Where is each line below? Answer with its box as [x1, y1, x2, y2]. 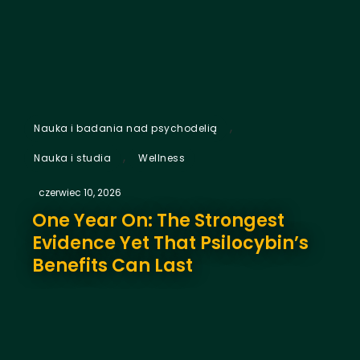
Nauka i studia [34, 150, 111, 165]
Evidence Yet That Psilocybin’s [32, 230, 309, 256]
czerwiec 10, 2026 [39, 185, 121, 199]
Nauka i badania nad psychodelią [34, 121, 218, 135]
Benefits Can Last [32, 252, 193, 278]
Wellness [138, 150, 185, 165]
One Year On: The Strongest [32, 207, 284, 233]
